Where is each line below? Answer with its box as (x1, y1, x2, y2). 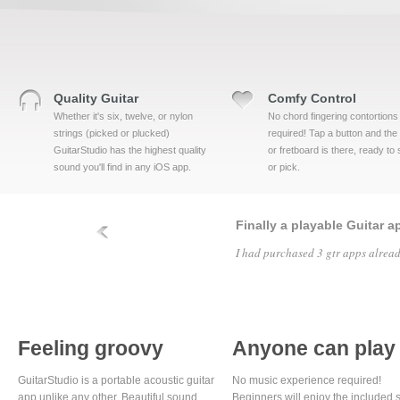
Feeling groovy (18, 337, 163, 360)
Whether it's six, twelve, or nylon (54, 111, 193, 121)
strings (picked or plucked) (54, 128, 170, 138)
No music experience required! (232, 374, 381, 387)
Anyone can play (232, 337, 396, 360)
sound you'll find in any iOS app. (54, 162, 191, 172)
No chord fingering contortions (268, 111, 398, 121)
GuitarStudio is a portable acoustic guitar (18, 374, 214, 387)
